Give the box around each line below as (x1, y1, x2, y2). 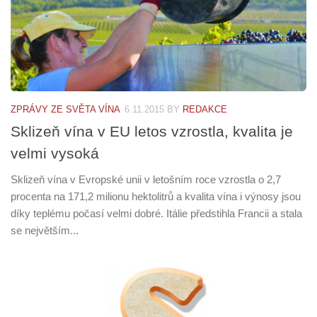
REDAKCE (183, 104, 227, 115)
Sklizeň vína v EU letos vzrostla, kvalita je (11, 123, 293, 140)
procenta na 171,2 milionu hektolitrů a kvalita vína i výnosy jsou (11, 190, 301, 203)
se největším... (11, 224, 79, 237)
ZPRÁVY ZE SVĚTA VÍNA (11, 104, 120, 115)
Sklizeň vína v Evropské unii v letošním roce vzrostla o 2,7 (11, 173, 281, 186)
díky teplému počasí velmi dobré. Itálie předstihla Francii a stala (11, 207, 302, 220)
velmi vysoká (11, 145, 99, 162)
